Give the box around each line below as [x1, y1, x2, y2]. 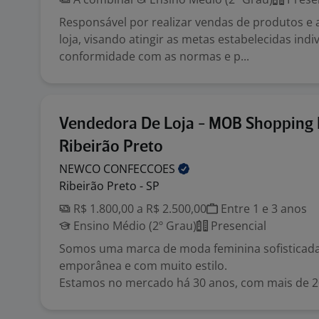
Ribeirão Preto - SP [59, 178, 159, 194]
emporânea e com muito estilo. [59, 258, 227, 273]
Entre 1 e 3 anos [218, 201, 307, 216]
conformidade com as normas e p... [59, 48, 249, 64]
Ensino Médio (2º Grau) [70, 218, 197, 234]
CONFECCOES [103, 161, 178, 177]
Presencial [208, 218, 266, 234]
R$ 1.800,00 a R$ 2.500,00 [70, 201, 206, 216]
